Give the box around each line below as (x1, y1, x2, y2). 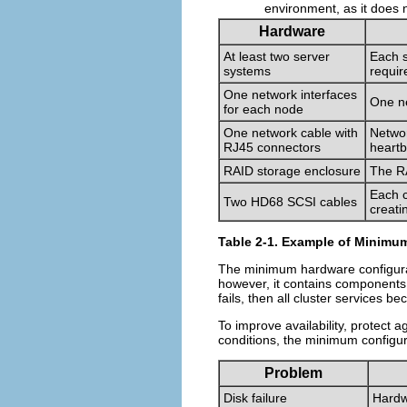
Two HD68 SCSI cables (223, 194, 357, 209)
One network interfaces (223, 86, 357, 102)
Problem (264, 364, 323, 381)
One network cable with (223, 124, 358, 140)
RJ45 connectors (223, 139, 321, 154)
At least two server (223, 48, 330, 64)
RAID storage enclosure (223, 163, 361, 178)
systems (223, 63, 271, 78)
